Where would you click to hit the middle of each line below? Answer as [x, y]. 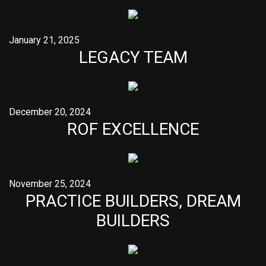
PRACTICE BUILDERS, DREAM [133, 201]
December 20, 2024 [50, 112]
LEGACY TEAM [133, 57]
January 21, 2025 [44, 40]
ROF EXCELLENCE [133, 129]
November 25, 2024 [50, 184]
